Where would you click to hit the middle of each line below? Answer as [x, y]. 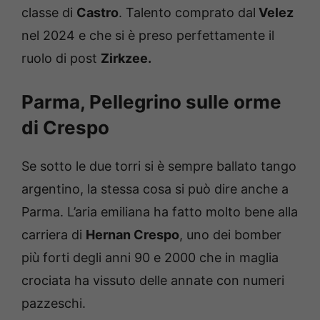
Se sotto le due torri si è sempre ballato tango [159, 166]
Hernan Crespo [132, 234]
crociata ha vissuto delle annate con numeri [153, 280]
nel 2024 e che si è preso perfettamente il [148, 35]
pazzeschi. [54, 303]
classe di [49, 12]
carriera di [54, 234]
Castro [97, 12]
